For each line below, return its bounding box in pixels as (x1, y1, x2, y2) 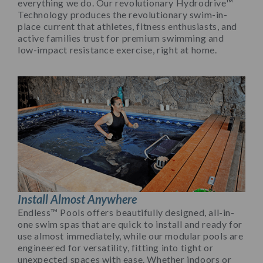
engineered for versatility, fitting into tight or (18, 241, 214, 253)
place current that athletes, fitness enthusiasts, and (18, 21, 237, 32)
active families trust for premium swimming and (18, 32, 224, 44)
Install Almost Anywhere (18, 191, 137, 206)
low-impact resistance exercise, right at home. (18, 44, 217, 56)
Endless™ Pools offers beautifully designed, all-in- (18, 206, 235, 218)
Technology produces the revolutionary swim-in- (18, 9, 228, 21)
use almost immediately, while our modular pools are (18, 230, 244, 241)
